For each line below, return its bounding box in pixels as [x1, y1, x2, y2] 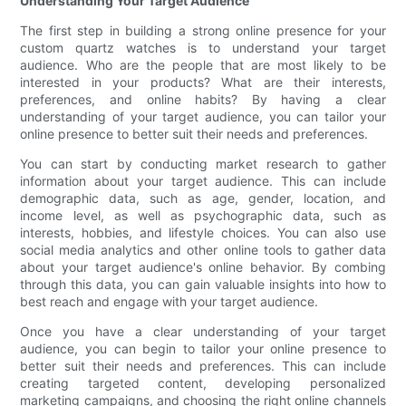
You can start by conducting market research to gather [20, 156, 386, 172]
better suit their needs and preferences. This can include [20, 358, 386, 374]
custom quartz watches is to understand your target [20, 40, 386, 56]
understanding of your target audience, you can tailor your [20, 109, 386, 125]
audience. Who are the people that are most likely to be [20, 57, 386, 73]
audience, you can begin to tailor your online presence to [20, 341, 386, 357]
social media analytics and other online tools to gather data [20, 242, 386, 258]
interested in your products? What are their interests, [20, 74, 386, 91]
